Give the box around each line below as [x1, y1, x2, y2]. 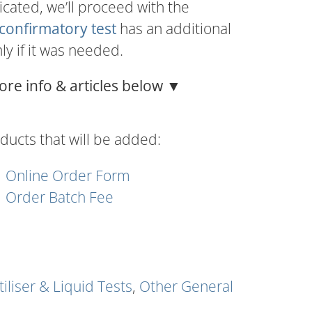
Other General [139, 276, 233, 296]
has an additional [116, 19, 231, 38]
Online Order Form [6, 166, 130, 185]
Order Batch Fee [6, 187, 114, 207]
